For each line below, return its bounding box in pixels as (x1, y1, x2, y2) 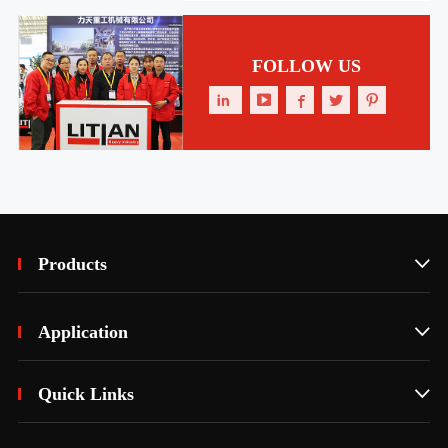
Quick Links (37, 384, 134, 405)
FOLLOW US (251, 55, 361, 76)
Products (37, 254, 107, 275)
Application (37, 322, 128, 343)
